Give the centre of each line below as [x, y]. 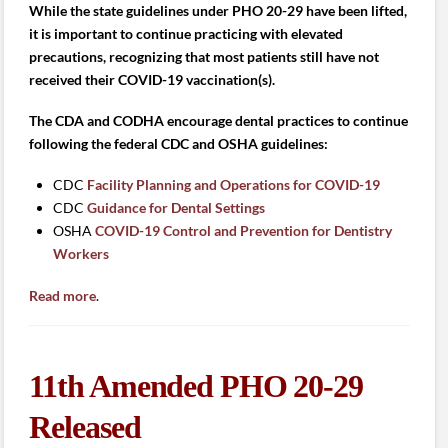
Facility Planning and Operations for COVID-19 [233, 185]
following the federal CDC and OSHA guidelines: [180, 143]
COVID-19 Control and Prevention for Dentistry [243, 231]
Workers [80, 254]
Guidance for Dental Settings [175, 208]
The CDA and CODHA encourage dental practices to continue [219, 120]
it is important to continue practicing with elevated [186, 33]
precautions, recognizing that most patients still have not [204, 56]
